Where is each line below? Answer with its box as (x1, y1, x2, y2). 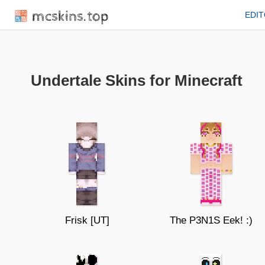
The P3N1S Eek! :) (170, 215, 253, 226)
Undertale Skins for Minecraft (31, 72, 243, 89)
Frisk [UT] (64, 215, 109, 226)
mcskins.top (32, 7, 109, 25)
